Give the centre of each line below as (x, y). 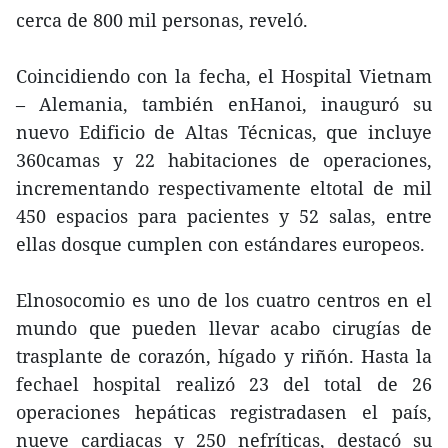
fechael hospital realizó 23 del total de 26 (224, 384)
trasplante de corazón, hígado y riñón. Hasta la (224, 356)
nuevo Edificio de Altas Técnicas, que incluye (224, 132)
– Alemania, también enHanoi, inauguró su (224, 104)
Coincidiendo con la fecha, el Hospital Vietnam (224, 76)
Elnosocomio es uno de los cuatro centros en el (224, 300)
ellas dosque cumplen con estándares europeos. (220, 244)
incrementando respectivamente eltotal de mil (224, 188)
